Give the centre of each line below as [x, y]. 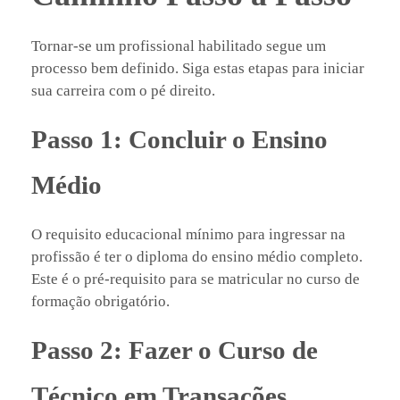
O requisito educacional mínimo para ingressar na [188, 235]
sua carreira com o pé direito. [123, 90]
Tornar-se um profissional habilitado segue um [179, 46]
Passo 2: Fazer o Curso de [175, 350]
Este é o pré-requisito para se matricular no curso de [196, 279]
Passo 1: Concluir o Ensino [179, 139]
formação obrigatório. [100, 302]
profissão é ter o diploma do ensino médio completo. [197, 257]
